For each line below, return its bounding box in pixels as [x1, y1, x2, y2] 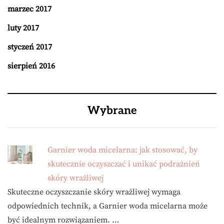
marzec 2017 [7, 3, 51, 14]
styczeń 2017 [7, 41, 52, 52]
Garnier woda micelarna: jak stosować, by [47, 144, 197, 155]
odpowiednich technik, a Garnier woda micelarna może [7, 200, 207, 211]
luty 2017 [7, 22, 39, 33]
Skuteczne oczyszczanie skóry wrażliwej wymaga [7, 186, 180, 197]
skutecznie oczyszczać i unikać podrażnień [47, 158, 200, 169]
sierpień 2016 [7, 60, 55, 71]
